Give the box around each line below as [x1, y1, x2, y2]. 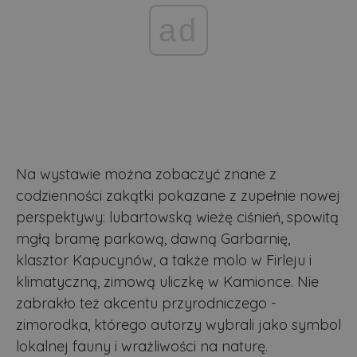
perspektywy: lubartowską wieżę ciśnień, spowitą [16, 208, 339, 227]
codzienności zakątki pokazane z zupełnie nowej [16, 186, 340, 206]
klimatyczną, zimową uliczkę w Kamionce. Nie [16, 273, 319, 292]
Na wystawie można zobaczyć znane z [16, 165, 277, 184]
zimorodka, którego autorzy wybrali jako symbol [16, 316, 341, 335]
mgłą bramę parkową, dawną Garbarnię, [16, 229, 290, 249]
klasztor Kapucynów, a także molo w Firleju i [16, 251, 312, 270]
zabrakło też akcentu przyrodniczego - [16, 294, 277, 313]
